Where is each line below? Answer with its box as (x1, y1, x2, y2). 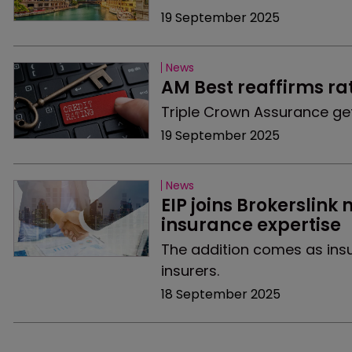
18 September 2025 (160, 285, 280, 303)
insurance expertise (160, 213, 341, 237)
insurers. (160, 261, 219, 280)
